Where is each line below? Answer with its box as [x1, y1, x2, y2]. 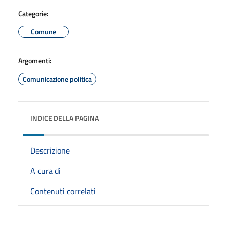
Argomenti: [18, 55, 51, 66]
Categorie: [18, 8, 48, 19]
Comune [31, 26, 56, 37]
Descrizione [30, 144, 70, 157]
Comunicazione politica [23, 73, 92, 84]
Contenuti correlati [30, 184, 96, 197]
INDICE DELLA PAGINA [30, 112, 99, 123]
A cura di [30, 164, 61, 177]
